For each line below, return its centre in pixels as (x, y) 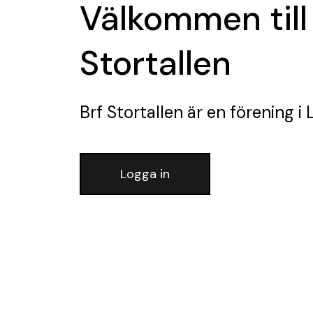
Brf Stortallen (131, 112)
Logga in (145, 174)
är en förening (239, 112)
